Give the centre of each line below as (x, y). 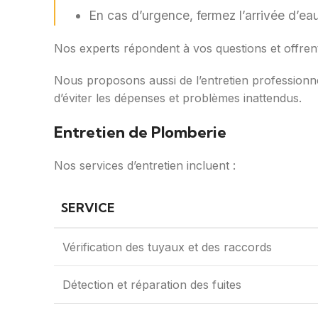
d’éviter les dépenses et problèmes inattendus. (178, 98)
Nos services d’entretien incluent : (145, 166)
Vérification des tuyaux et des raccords (167, 247)
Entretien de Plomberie (140, 132)
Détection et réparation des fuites (152, 285)
